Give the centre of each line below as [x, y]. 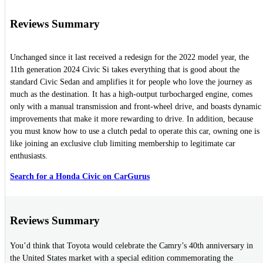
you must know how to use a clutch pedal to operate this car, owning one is [135, 131]
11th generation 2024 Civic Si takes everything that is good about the [125, 70]
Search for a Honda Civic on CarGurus [80, 177]
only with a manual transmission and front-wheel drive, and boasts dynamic [136, 107]
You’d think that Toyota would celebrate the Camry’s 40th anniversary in [131, 246]
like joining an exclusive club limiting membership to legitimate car [123, 144]
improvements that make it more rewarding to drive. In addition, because [131, 119]
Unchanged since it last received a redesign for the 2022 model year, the [129, 58]
